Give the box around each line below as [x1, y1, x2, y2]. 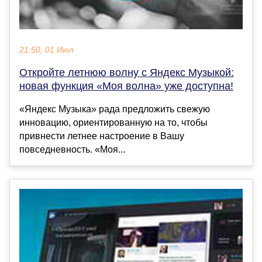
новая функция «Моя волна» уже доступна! [19, 80, 233, 92]
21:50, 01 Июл [19, 46, 74, 55]
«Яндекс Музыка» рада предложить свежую [19, 104, 210, 115]
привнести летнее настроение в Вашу [19, 131, 184, 142]
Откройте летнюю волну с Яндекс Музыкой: [19, 67, 234, 79]
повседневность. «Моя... [19, 144, 125, 155]
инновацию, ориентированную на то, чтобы [19, 118, 208, 128]
